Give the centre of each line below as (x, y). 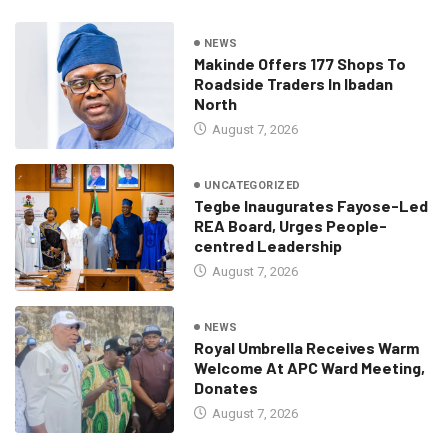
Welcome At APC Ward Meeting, (309, 367)
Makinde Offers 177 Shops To (299, 63)
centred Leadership (267, 245)
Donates (225, 387)
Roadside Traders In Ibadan (293, 83)
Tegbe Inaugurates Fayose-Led (310, 205)
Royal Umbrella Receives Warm (306, 347)
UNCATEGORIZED (252, 185)
